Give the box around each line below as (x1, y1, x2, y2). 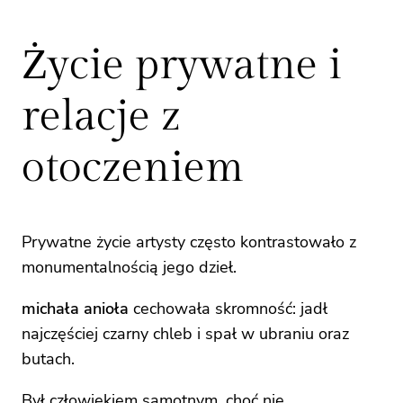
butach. (22, 347, 75, 370)
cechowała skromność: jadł (129, 297, 327, 319)
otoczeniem (22, 141, 244, 193)
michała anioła (22, 297, 129, 319)
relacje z (22, 90, 181, 142)
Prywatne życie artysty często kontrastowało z (22, 230, 356, 253)
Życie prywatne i (22, 39, 342, 91)
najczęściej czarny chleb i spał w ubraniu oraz (22, 322, 349, 345)
